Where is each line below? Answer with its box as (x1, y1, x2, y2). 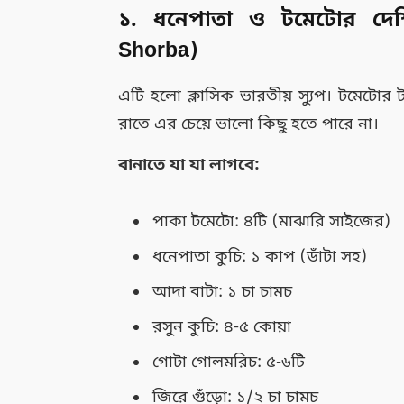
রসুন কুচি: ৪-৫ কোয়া (152, 316, 292, 338)
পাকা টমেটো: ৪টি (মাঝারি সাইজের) (152, 211, 392, 234)
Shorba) (118, 38, 200, 66)
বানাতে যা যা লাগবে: (118, 153, 261, 176)
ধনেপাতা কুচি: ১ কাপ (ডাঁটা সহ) (152, 245, 369, 268)
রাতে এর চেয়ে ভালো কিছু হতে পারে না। (118, 113, 380, 135)
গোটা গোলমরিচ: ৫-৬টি (152, 351, 306, 373)
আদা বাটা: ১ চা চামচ (152, 280, 293, 303)
